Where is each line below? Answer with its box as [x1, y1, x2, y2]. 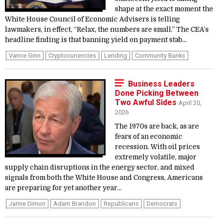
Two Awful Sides [115, 98, 178, 107]
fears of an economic [115, 133, 182, 140]
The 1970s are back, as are [115, 123, 199, 130]
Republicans [104, 200, 139, 207]
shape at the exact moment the [115, 5, 213, 13]
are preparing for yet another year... [5, 184, 122, 192]
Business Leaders [128, 79, 195, 88]
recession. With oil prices [115, 143, 200, 151]
